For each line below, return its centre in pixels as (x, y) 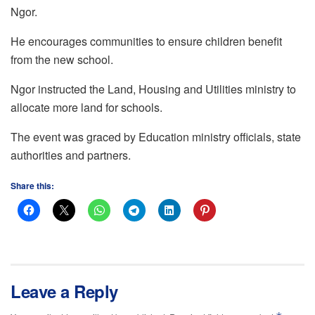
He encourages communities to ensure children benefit (146, 41)
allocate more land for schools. (86, 108)
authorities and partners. (71, 155)
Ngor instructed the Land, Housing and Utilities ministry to (153, 89)
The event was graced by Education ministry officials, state (156, 137)
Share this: (32, 186)
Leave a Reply (64, 291)
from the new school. (62, 60)
